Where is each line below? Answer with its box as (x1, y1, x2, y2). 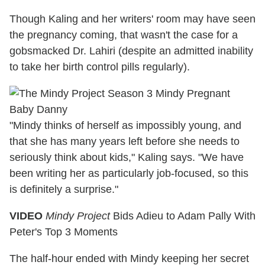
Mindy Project (46, 209, 113, 222)
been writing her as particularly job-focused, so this (9, 167, 248, 179)
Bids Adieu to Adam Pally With (113, 209, 256, 222)
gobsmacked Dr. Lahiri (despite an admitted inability (9, 44, 253, 57)
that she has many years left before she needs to (9, 135, 240, 147)
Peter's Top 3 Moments (9, 225, 118, 238)
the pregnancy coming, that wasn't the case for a (9, 28, 238, 41)
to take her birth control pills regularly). (9, 60, 190, 73)
